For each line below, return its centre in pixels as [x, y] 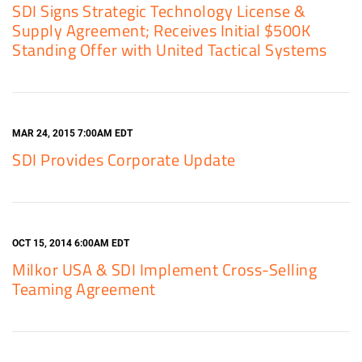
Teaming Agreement [84, 289]
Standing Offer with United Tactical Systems [170, 50]
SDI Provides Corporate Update [124, 160]
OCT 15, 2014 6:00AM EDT [71, 243]
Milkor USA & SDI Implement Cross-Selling [164, 269]
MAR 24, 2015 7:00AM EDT [72, 133]
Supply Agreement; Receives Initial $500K [161, 30]
